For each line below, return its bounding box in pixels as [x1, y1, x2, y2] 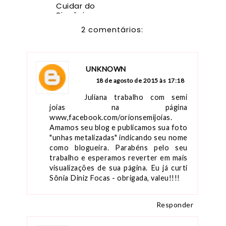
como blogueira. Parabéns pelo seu [49, 143, 188, 152]
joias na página [49, 103, 188, 112]
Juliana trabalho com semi [84, 93, 188, 102]
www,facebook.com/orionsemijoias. [49, 113, 172, 122]
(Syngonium [56, 19, 104, 30]
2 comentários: [81, 25, 143, 35]
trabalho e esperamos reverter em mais [49, 153, 188, 162]
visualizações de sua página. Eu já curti [49, 163, 188, 173]
